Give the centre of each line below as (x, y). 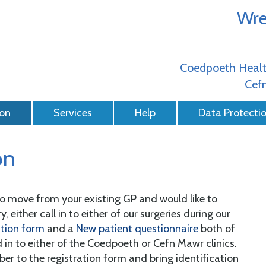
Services (73, 113)
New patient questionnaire (137, 229)
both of (217, 229)
